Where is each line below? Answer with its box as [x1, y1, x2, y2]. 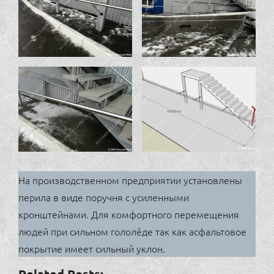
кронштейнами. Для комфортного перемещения [18, 207, 239, 221]
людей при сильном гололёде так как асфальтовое [18, 224, 246, 239]
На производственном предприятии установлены [18, 173, 242, 187]
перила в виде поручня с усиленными [18, 190, 189, 204]
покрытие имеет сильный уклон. [18, 242, 165, 256]
